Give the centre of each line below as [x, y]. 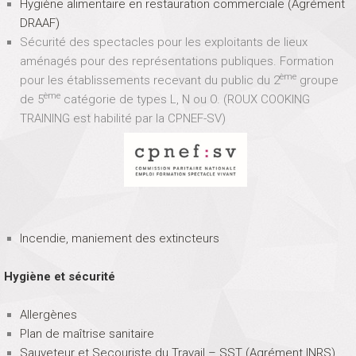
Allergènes [48, 314]
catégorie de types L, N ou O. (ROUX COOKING [185, 99]
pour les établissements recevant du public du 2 [149, 80]
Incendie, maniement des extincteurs [119, 238]
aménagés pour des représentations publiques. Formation [176, 61]
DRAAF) [39, 23]
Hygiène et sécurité [60, 276]
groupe [317, 80]
